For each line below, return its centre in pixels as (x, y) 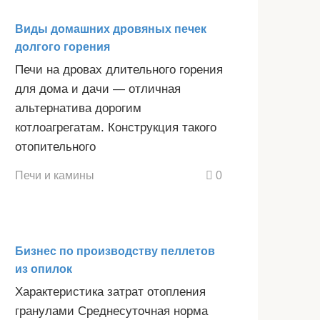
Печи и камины (55, 175)
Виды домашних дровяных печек (111, 29)
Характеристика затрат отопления (110, 292)
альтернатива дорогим (78, 108)
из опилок (44, 269)
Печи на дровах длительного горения (119, 69)
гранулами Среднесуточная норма (111, 311)
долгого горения (62, 46)
